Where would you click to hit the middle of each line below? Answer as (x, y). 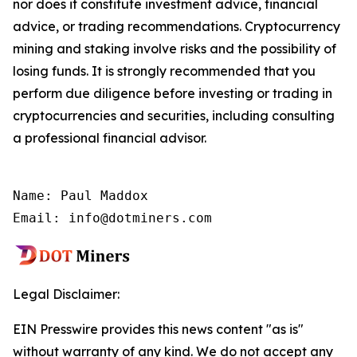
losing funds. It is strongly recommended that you (164, 71)
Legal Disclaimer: (66, 294)
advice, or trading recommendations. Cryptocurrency (177, 27)
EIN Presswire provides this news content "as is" (158, 330)
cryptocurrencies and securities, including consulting (174, 116)
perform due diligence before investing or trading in (173, 94)
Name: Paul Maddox (80, 196)
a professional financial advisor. (110, 138)
